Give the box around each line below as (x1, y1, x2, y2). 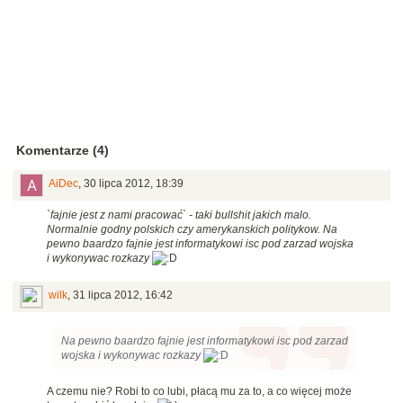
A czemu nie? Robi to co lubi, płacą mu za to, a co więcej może (47, 385, 352, 399)
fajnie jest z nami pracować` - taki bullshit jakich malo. (50, 209, 311, 222)
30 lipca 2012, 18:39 (84, 177, 184, 191)
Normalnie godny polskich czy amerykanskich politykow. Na (47, 223, 337, 237)
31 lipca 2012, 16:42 (73, 289, 173, 302)
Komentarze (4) (16, 143, 109, 158)
